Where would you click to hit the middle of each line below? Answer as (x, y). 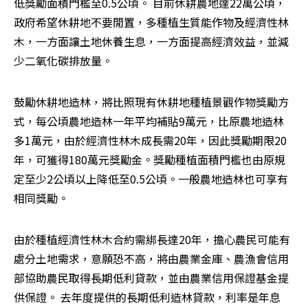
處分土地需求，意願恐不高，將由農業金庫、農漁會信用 (151, 258)
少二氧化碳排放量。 (65, 60)
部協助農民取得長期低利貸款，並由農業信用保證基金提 (151, 277)
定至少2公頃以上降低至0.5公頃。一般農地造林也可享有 (151, 178)
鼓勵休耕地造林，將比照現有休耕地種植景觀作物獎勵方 (151, 101)
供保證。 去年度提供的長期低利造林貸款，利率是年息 (147, 297)
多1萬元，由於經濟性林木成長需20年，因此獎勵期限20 (150, 140)
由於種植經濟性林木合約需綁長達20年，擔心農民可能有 (152, 239)
